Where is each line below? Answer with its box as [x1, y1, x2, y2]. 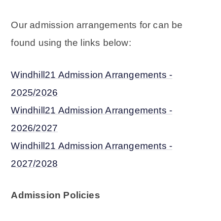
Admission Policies [11, 190, 100, 201]
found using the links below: [11, 37, 131, 48]
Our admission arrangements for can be [11, 19, 183, 30]
